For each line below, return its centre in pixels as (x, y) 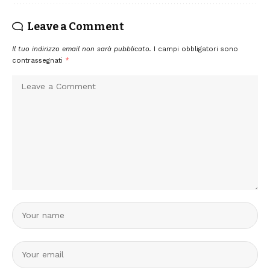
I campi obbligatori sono (196, 49)
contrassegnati (39, 60)
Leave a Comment (76, 26)
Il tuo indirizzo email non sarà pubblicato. (82, 49)
